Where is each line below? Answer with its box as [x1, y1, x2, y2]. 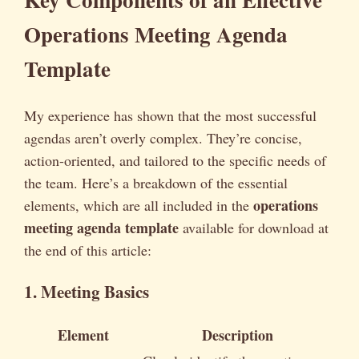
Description [202, 324, 273, 345]
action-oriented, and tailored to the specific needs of [24, 150, 326, 170]
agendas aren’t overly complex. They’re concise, [24, 127, 302, 147]
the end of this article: [24, 240, 151, 260]
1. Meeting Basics [24, 278, 149, 304]
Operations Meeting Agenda [24, 18, 288, 50]
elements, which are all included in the [24, 195, 253, 215]
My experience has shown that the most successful [24, 105, 317, 125]
